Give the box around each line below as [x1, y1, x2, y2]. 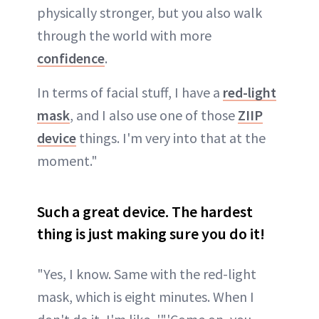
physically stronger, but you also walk [37, 4, 262, 21]
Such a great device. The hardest [37, 202, 253, 221]
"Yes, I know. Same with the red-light [37, 265, 256, 283]
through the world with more [37, 26, 211, 44]
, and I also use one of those [70, 106, 238, 124]
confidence [37, 49, 105, 67]
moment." [37, 152, 98, 169]
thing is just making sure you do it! [37, 224, 265, 244]
